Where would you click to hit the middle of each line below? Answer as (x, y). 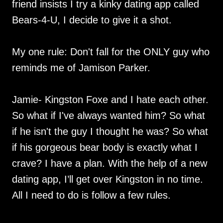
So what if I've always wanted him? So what (109, 115)
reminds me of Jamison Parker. (81, 68)
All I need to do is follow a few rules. (91, 195)
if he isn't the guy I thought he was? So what (110, 131)
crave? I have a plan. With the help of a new (110, 163)
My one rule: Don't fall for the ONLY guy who (111, 52)
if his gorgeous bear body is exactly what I (105, 147)
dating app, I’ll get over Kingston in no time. (108, 179)
